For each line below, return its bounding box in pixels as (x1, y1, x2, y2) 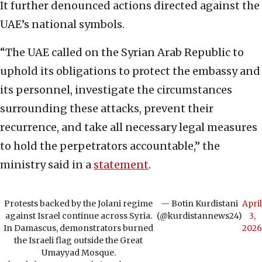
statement (94, 158, 149, 172)
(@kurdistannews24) (157, 211, 242, 222)
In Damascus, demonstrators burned (4, 223, 153, 234)
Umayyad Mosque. (41, 247, 116, 258)
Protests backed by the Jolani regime (4, 198, 153, 209)
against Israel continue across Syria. (5, 211, 152, 222)
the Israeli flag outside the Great (14, 235, 143, 246)
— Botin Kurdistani (161, 198, 238, 209)
